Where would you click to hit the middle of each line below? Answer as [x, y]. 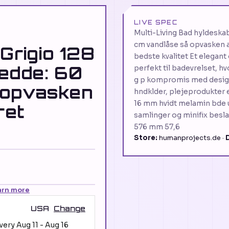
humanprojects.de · [191, 138]
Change [70, 209]
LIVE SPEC [156, 22]
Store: [146, 138]
